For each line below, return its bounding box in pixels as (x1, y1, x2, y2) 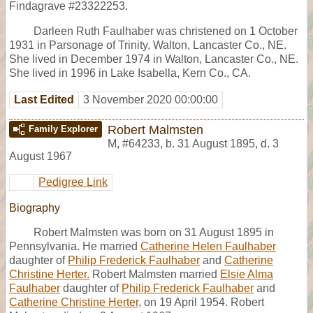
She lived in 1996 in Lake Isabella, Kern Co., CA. (9, 66, 251, 79)
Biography (9, 201, 60, 214)
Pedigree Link (38, 175, 108, 188)
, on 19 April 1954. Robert (138, 296, 264, 308)
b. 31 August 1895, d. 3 (166, 137, 279, 150)
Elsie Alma (220, 268, 273, 280)
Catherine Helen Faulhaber (140, 240, 276, 252)
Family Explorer (29, 123, 98, 134)
